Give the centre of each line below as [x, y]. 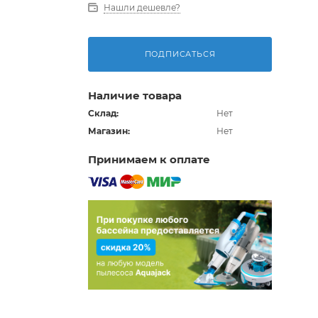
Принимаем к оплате [149, 159]
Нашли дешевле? [142, 7]
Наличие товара [135, 95]
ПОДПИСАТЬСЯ [180, 54]
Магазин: [109, 131]
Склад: [103, 113]
